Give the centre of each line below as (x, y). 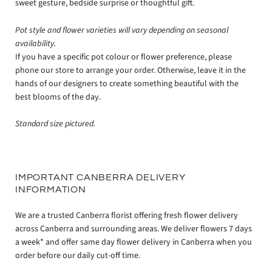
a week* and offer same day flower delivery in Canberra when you (134, 243)
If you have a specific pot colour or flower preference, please (124, 57)
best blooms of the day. (58, 97)
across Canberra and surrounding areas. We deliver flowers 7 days (134, 229)
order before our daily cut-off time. (78, 256)
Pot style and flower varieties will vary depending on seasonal (122, 30)
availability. (36, 43)
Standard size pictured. (55, 124)
